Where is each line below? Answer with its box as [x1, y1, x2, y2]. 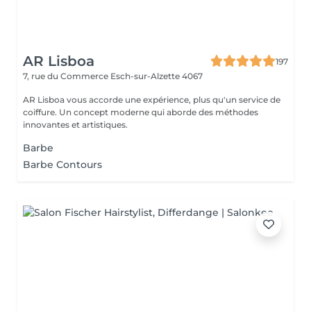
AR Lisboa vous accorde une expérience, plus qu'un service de [23, 94, 280, 105]
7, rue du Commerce [23, 71, 110, 81]
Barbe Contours [23, 158, 102, 171]
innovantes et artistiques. [23, 119, 128, 130]
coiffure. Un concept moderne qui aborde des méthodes [23, 107, 258, 117]
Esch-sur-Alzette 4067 [110, 71, 203, 81]
